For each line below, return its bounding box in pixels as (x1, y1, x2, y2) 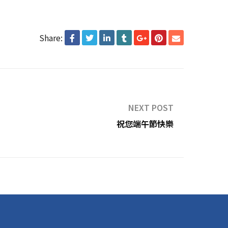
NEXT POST (128, 101, 174, 113)
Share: (39, 31, 63, 44)
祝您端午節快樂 (117, 117, 174, 130)
